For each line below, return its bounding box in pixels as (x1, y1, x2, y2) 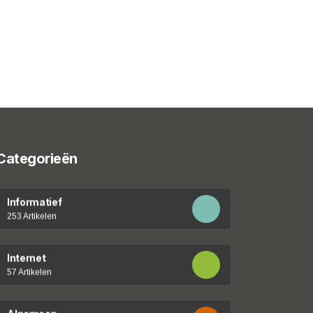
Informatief (7, 196, 62, 208)
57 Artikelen (7, 267, 52, 277)
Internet (7, 252, 46, 263)
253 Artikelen (7, 211, 57, 221)
